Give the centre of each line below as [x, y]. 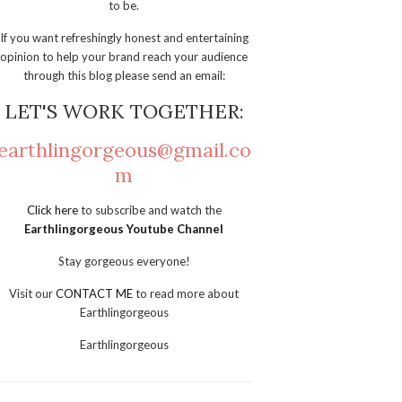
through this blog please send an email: [124, 75]
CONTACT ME [96, 293]
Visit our [33, 293]
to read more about [188, 293]
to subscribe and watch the [151, 210]
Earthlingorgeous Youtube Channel [124, 228]
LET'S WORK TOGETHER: [124, 111]
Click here [53, 210]
